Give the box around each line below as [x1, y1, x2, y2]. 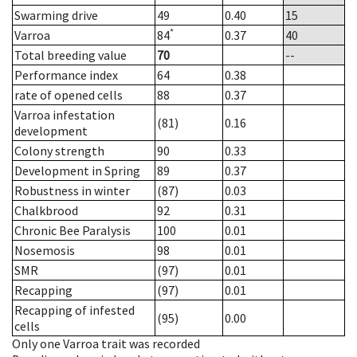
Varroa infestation [14, 107, 115, 124]
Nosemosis [14, 242, 75, 259]
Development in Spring [14, 163, 140, 179]
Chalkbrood [14, 202, 78, 219]
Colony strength [14, 143, 104, 159]
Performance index [14, 67, 118, 84]
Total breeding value [14, 47, 127, 64]
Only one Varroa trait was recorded [12, 335, 200, 352]
